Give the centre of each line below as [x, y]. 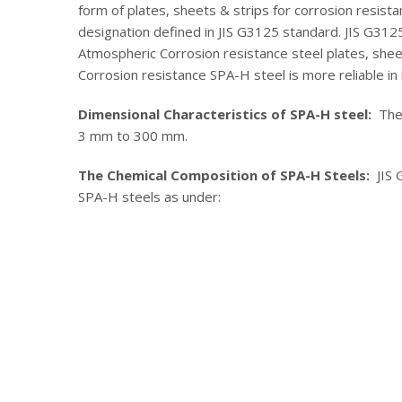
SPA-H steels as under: [149, 196]
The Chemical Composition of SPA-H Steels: [224, 175]
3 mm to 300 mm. [133, 135]
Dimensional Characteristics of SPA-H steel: [225, 114]
